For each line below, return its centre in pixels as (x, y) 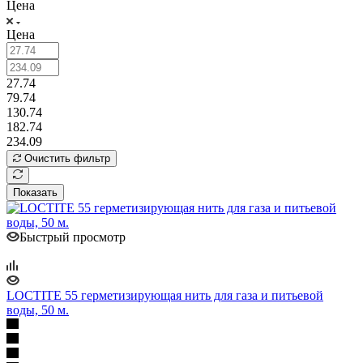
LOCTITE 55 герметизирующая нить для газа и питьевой (165, 295)
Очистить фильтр (67, 158)
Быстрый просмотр (73, 237)
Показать (35, 192)
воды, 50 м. (38, 310)
